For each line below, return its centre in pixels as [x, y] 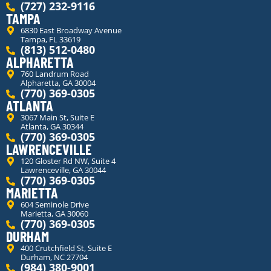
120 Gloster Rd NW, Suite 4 [68, 161]
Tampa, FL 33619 [50, 40]
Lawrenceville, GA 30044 [63, 170]
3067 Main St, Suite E [57, 118]
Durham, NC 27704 [54, 257]
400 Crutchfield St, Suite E [66, 248]
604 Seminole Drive [54, 205]
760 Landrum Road [54, 74]
